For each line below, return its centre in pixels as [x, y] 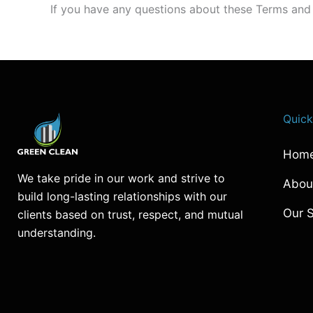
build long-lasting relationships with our [122, 197]
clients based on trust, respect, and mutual [130, 215]
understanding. [57, 233]
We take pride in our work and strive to [121, 179]
